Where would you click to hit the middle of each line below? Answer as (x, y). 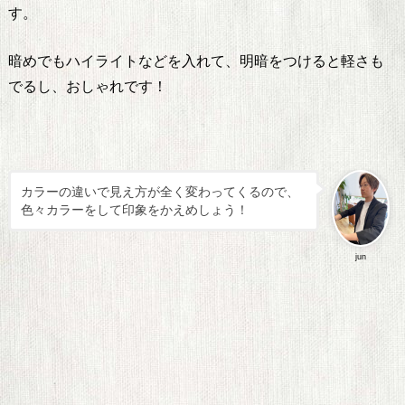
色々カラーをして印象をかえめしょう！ (134, 210)
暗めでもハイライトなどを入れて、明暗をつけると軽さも (196, 61)
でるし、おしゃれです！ (87, 87)
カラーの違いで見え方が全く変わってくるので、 (160, 192)
